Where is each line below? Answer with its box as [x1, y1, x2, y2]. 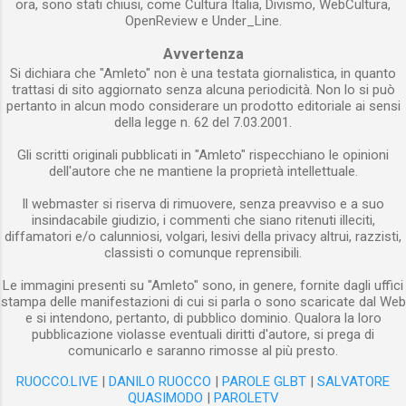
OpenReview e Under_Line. [124, 12, 282, 29]
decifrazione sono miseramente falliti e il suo [106, 34, 376, 52]
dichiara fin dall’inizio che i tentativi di [106, 13, 324, 30]
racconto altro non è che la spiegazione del [106, 56, 364, 73]
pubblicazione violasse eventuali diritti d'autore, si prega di [32, 325, 374, 343]
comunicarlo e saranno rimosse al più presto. [68, 342, 338, 359]
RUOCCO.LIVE [16, 372, 98, 390]
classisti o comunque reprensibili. [104, 244, 302, 261]
